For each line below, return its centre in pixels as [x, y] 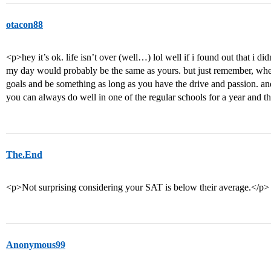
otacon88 [24, 24]
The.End [24, 155]
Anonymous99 [36, 245]
